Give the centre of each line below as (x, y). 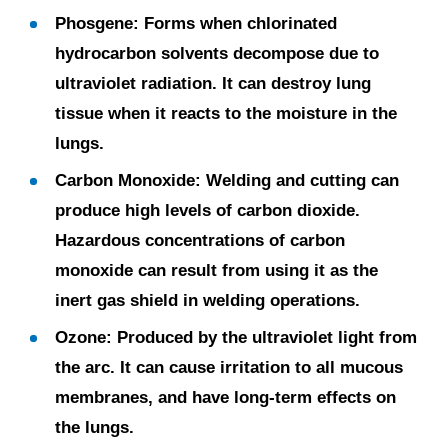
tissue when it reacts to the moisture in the (226, 113)
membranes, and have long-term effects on (225, 397)
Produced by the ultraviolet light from (264, 337)
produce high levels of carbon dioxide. (207, 210)
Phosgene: (97, 23)
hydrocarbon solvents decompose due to (217, 53)
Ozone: (83, 337)
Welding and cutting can (300, 180)
